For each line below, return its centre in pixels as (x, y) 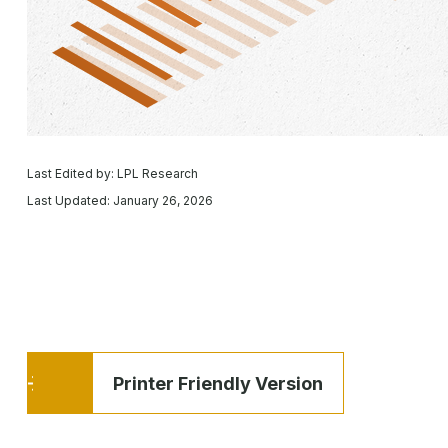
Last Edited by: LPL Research (112, 173)
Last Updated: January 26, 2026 (119, 200)
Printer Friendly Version (217, 383)
